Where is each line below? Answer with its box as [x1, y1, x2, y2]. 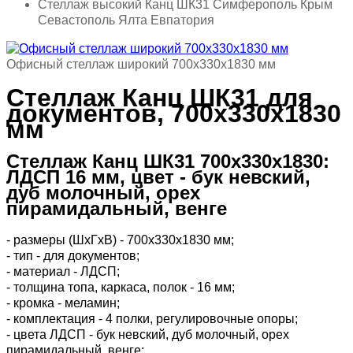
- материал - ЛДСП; [6, 265, 120, 279]
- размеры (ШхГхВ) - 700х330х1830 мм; [6, 233, 234, 247]
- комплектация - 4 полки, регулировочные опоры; [6, 312, 298, 326]
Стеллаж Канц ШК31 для [6, 83, 313, 112]
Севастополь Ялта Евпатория [38, 13, 214, 28]
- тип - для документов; [6, 249, 139, 263]
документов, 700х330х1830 [6, 98, 341, 128]
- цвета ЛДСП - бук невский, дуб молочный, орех [6, 328, 289, 342]
